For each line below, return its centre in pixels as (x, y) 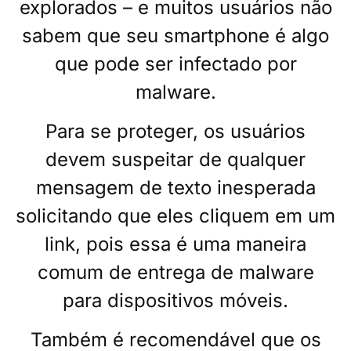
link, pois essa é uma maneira (175, 244)
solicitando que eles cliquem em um (175, 215)
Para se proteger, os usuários (175, 131)
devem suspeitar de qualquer (175, 159)
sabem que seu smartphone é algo (175, 35)
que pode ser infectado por (175, 63)
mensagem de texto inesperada (175, 187)
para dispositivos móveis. (175, 300)
